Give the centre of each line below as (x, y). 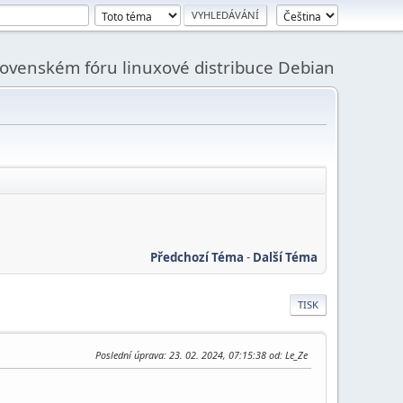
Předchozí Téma (197, 257)
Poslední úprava (130, 354)
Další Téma (285, 257)
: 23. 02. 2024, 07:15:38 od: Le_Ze (236, 354)
